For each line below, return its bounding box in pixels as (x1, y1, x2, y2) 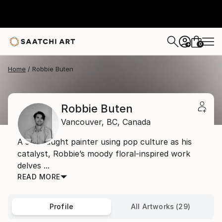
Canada (122, 117, 151, 127)
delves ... (17, 161, 50, 170)
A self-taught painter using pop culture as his (17, 137, 192, 147)
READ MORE (17, 172, 60, 181)
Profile (49, 202, 74, 211)
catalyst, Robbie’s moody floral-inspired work (17, 149, 190, 159)
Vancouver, (61, 117, 104, 127)
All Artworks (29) (131, 202, 190, 211)
